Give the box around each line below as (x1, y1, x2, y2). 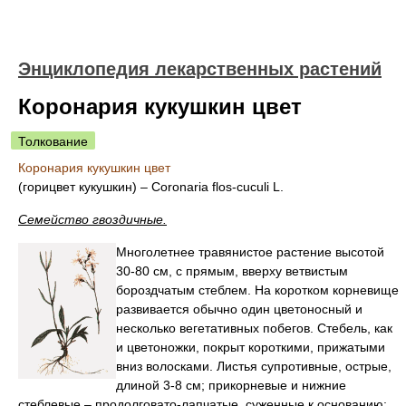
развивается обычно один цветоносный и (116, 302, 362, 316)
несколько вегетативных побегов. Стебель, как (116, 321, 392, 335)
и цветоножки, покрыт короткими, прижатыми (116, 340, 385, 354)
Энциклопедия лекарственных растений (18, 59, 382, 79)
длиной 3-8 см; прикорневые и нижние (116, 378, 346, 392)
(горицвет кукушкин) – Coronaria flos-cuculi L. (18, 179, 284, 194)
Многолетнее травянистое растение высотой (116, 245, 384, 259)
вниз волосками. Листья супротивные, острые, (116, 359, 391, 373)
